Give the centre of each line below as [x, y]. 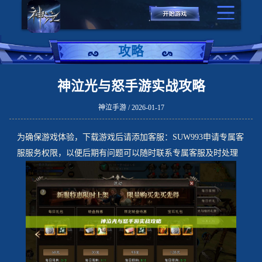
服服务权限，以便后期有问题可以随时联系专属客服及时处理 [127, 153]
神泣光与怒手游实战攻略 [131, 86]
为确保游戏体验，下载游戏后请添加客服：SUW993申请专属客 [130, 137]
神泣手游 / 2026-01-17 [131, 107]
